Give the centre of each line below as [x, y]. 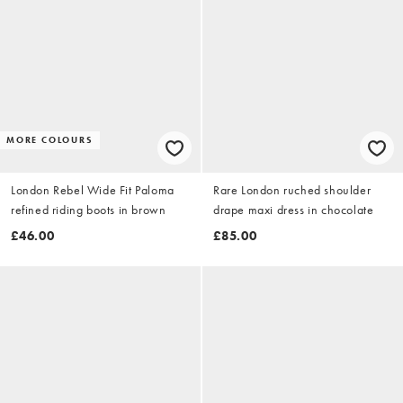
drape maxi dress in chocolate [294, 210]
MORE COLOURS [50, 140]
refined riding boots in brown [89, 210]
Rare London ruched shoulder [292, 190]
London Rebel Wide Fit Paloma [93, 190]
